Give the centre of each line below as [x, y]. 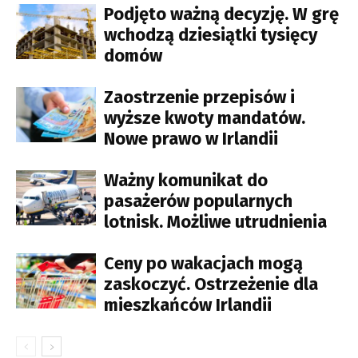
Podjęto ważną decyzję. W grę [221, 14]
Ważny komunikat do [186, 181]
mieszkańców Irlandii [188, 305]
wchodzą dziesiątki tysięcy [211, 35]
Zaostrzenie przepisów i [199, 97]
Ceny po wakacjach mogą [203, 264]
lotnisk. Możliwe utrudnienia [215, 222]
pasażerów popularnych [198, 201]
